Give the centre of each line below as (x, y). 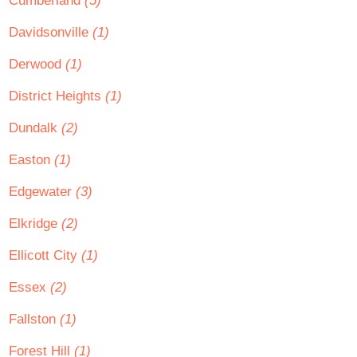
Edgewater (42, 192)
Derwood (37, 64)
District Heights (57, 96)
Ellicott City (45, 255)
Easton (31, 160)
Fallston (34, 319)
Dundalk (35, 128)
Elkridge (35, 224)
